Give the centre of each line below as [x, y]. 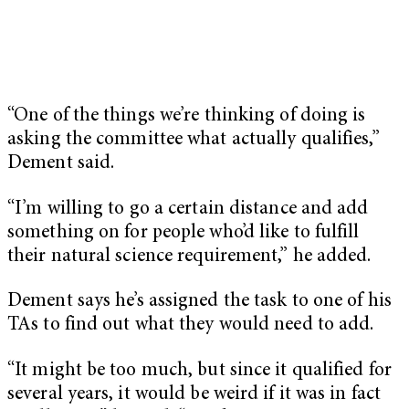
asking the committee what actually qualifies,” [194, 141]
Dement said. [61, 164]
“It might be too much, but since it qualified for [199, 371]
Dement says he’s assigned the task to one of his [199, 302]
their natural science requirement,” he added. [189, 257]
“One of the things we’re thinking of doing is [187, 117]
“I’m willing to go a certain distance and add [188, 209]
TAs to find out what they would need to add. [191, 326]
